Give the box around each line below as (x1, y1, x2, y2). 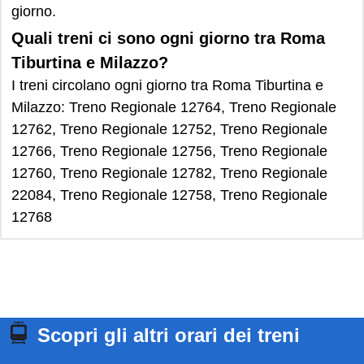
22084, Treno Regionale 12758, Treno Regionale (11, 187, 327, 203)
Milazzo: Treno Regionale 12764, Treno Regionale (11, 99, 336, 115)
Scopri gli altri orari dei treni (37, 324, 300, 346)
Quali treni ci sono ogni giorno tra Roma (11, 29, 325, 47)
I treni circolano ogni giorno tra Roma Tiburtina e (11, 77, 323, 93)
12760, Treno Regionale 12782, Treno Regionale (11, 165, 327, 181)
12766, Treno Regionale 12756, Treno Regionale (11, 143, 327, 159)
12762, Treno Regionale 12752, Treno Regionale (11, 121, 327, 137)
